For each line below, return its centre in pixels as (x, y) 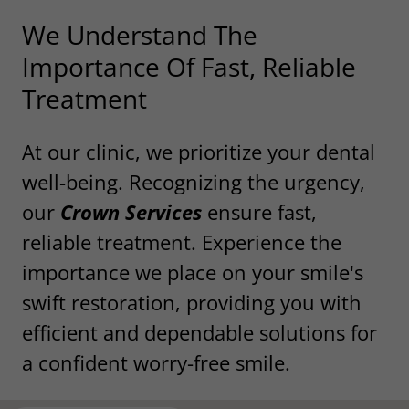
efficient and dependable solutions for (199, 332)
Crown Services (128, 211)
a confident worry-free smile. (156, 362)
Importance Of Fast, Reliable (189, 66)
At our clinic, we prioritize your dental (199, 151)
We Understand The (140, 34)
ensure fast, (259, 211)
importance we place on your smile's (193, 272)
